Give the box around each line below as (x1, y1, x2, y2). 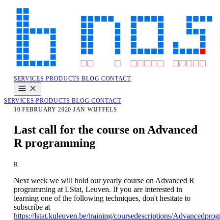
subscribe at (14, 202, 50, 211)
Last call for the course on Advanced (14, 123, 197, 136)
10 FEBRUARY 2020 (14, 107, 72, 112)
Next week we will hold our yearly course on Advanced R (14, 176, 194, 185)
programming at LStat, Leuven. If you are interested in (14, 185, 182, 193)
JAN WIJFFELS (73, 107, 117, 112)
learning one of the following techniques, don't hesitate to (14, 193, 191, 202)
